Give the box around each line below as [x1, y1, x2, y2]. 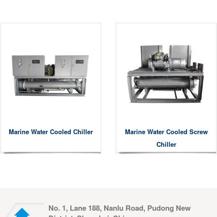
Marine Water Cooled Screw [124, 127, 208, 137]
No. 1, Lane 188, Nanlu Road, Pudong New [48, 202, 191, 214]
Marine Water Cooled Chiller [9, 127, 93, 137]
